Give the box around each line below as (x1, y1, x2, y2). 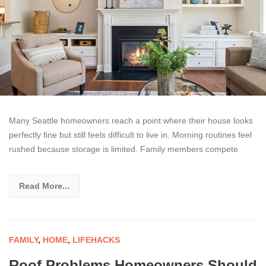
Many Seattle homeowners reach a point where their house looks (9, 115, 253, 125)
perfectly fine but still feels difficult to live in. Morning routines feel (9, 129, 252, 140)
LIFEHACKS (72, 235, 120, 245)
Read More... (19, 180, 69, 191)
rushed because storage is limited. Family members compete (9, 144, 238, 154)
